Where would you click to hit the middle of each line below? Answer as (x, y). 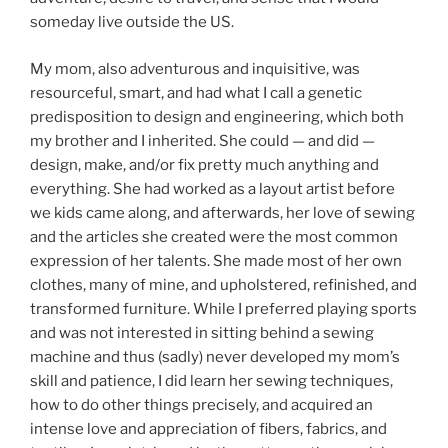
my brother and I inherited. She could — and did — (202, 140)
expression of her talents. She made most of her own (216, 260)
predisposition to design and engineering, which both (217, 116)
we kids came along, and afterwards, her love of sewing (222, 212)
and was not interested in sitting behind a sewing (202, 332)
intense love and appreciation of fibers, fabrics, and (208, 428)
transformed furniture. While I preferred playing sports (223, 308)
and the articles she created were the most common (214, 236)
